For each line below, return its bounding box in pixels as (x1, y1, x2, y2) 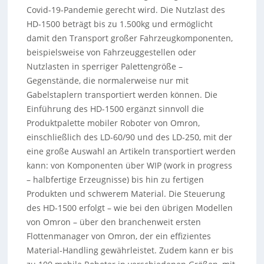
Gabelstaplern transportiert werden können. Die (26, 89, 217, 100)
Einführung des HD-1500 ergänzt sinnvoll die (26, 103, 204, 114)
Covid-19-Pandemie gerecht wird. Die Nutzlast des (26, 4, 225, 15)
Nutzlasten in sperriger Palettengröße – (26, 61, 183, 72)
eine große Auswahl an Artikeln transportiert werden (26, 146, 236, 157)
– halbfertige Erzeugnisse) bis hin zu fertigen (26, 174, 204, 185)
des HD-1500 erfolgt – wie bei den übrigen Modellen (26, 202, 233, 213)
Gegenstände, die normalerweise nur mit (26, 75, 189, 86)
